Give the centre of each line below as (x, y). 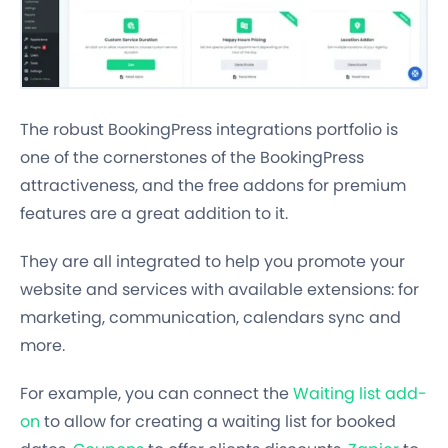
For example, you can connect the (156, 394)
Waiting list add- (360, 394)
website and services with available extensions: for (219, 290)
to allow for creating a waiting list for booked (218, 422)
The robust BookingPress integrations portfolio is (209, 130)
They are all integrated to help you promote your (212, 262)
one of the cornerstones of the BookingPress (192, 158)
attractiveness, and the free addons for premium (213, 186)
